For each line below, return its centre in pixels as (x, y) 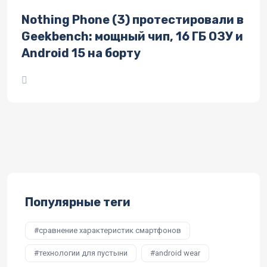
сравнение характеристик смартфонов (110, 230)
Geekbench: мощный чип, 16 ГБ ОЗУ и (132, 36)
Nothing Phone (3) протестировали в (133, 20)
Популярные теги (78, 202)
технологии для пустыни (83, 253)
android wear (178, 253)
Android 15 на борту (81, 53)
